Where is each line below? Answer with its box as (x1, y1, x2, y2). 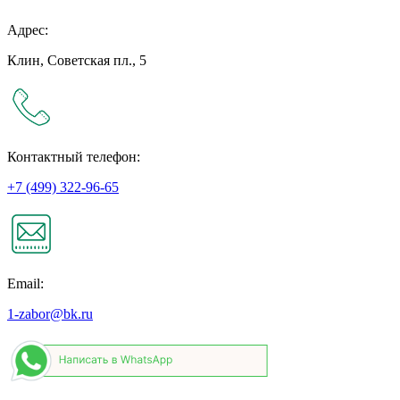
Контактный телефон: (7, 149, 140, 165)
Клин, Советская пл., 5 (7, 53, 146, 69)
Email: (7, 276, 44, 292)
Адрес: (7, 22, 48, 38)
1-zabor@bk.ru (7, 306, 93, 322)
